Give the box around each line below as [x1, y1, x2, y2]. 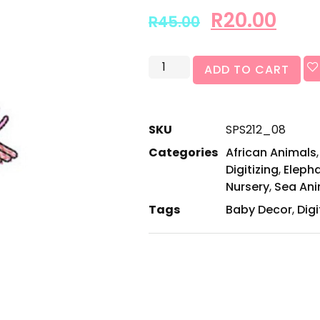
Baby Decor [226, 201, 292, 219]
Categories [149, 144, 218, 161]
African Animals [226, 144, 316, 161]
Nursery [226, 179, 269, 196]
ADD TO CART [204, 61, 290, 79]
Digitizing [226, 161, 279, 179]
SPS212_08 [226, 121, 286, 139]
